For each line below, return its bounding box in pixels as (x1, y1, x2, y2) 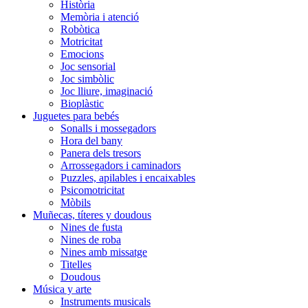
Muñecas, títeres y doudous (33, 209, 151, 221)
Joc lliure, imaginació (60, 85, 153, 97)
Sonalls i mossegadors (60, 122, 156, 134)
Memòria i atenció (60, 11, 139, 23)
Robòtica (60, 23, 100, 35)
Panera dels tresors (60, 147, 141, 159)
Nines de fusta (60, 221, 122, 233)
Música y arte (33, 283, 91, 295)
